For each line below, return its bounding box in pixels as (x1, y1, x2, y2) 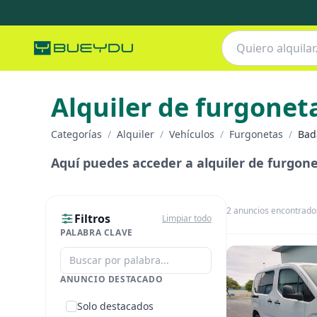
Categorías (51, 127, 102, 141)
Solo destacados (77, 299, 154, 313)
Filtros (74, 211, 110, 226)
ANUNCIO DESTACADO (60, 273, 163, 285)
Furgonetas (229, 127, 283, 141)
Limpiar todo (162, 212, 212, 224)
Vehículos (169, 127, 214, 141)
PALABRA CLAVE (60, 226, 133, 238)
